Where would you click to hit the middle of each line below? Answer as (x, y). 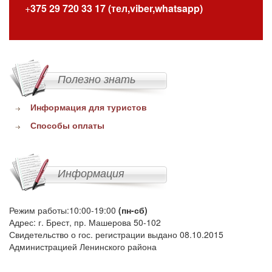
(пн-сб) (133, 210)
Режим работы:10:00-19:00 (64, 210)
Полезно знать (97, 78)
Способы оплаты (67, 125)
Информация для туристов (89, 107)
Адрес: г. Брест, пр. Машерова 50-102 (85, 222)
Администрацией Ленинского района (83, 246)
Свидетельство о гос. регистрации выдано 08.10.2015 (116, 234)
